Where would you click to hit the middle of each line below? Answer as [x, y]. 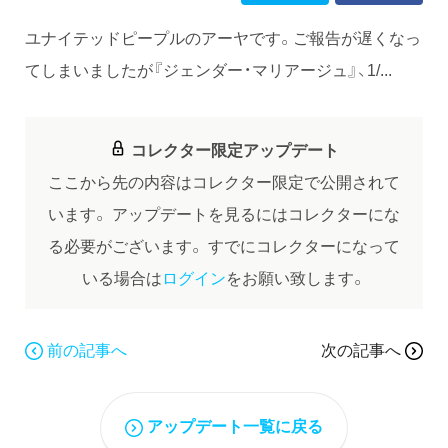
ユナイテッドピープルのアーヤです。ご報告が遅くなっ [223, 36]
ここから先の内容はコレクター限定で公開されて [224, 180]
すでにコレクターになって [302, 244]
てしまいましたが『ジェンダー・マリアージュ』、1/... [208, 68]
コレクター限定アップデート [235, 148]
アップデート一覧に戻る [235, 425]
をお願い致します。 [296, 276]
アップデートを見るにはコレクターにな [254, 212]
